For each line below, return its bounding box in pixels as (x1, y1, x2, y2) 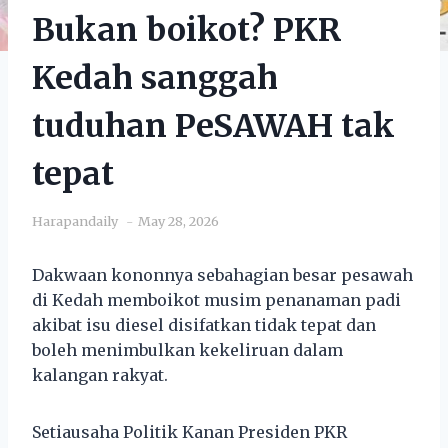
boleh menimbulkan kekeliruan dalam (32, 339, 343, 360)
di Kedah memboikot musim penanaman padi (32, 289, 401, 310)
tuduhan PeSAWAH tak (32, 105, 395, 146)
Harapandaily (32, 212, 118, 229)
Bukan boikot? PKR (32, 9, 342, 50)
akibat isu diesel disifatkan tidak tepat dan (32, 314, 376, 335)
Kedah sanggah (32, 57, 278, 98)
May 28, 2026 (138, 212, 219, 229)
